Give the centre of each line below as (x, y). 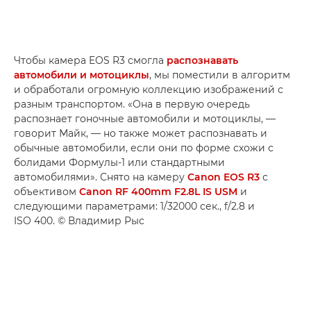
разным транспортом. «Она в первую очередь (132, 104)
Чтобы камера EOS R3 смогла (90, 61)
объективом (47, 192)
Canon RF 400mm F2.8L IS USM (158, 192)
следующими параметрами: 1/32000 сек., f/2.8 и (134, 207)
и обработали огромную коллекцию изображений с (149, 90)
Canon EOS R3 (224, 177)
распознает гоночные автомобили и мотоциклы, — (145, 119)
